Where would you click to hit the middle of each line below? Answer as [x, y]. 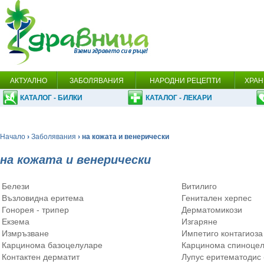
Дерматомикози [212, 210]
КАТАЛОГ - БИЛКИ [51, 98]
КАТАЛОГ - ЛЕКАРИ [179, 98]
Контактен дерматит [41, 257]
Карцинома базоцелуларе [52, 245]
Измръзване [25, 233]
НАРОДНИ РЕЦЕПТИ [185, 81]
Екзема [16, 222]
